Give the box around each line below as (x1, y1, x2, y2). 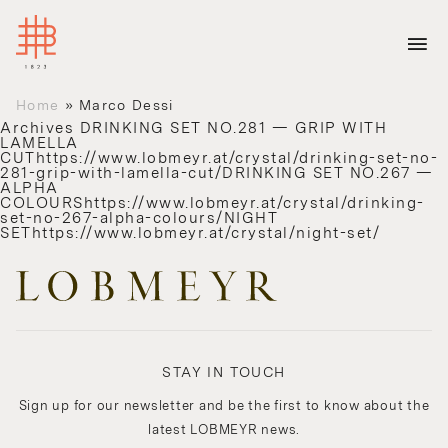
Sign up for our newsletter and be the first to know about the (18, 398, 430, 414)
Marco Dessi (79, 97, 174, 114)
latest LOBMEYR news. (148, 422, 300, 438)
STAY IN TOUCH (162, 364, 286, 381)
